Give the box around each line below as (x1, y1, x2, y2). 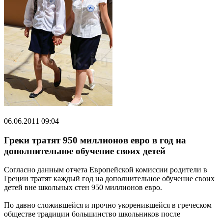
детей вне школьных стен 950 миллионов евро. (4, 183, 162, 192)
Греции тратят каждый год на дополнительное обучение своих (4, 174, 215, 183)
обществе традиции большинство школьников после (4, 210, 180, 219)
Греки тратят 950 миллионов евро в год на (4, 135, 186, 145)
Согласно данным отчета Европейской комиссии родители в (4, 165, 207, 174)
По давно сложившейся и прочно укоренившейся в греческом (4, 201, 212, 210)
